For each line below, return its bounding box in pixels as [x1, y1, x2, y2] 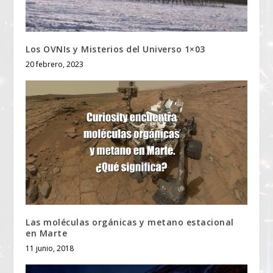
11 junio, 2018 [26, 243, 74, 254]
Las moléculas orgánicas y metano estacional [26, 216, 234, 229]
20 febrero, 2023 [26, 58, 84, 69]
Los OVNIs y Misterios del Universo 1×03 [26, 43, 205, 55]
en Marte [26, 227, 68, 239]
